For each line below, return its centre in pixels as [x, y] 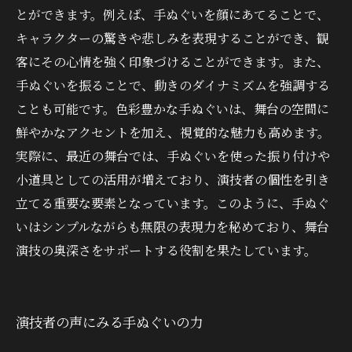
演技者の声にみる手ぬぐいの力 [109, 322]
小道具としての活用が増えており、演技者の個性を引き [173, 180]
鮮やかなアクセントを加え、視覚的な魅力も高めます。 [173, 132]
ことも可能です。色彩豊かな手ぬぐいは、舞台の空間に [172, 109]
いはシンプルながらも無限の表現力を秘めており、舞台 [172, 227]
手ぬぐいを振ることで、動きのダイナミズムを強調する [173, 85]
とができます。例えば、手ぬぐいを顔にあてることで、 [172, 15]
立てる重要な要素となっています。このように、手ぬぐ [172, 203]
